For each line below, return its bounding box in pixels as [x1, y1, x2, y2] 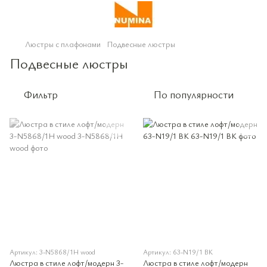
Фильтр [24, 87, 58, 101]
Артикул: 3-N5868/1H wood [10, 247, 95, 256]
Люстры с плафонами [25, 38, 101, 49]
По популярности [154, 87, 234, 101]
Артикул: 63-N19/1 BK [143, 247, 213, 256]
